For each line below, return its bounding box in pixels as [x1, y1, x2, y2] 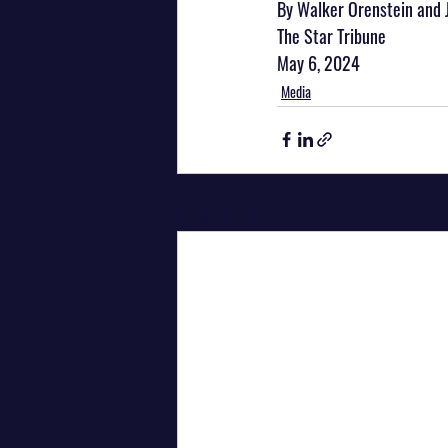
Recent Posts [177, 203, 264, 230]
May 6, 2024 [277, 49, 360, 76]
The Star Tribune [277, 22, 386, 49]
